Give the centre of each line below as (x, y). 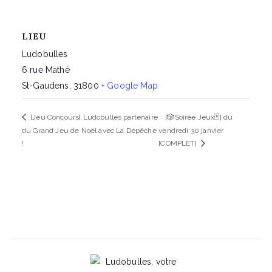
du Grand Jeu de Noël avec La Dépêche (89, 130)
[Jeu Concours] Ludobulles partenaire (93, 117)
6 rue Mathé (46, 70)
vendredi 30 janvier (191, 130)
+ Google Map (129, 86)
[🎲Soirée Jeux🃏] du (199, 117)
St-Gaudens (46, 86)
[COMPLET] (178, 144)
